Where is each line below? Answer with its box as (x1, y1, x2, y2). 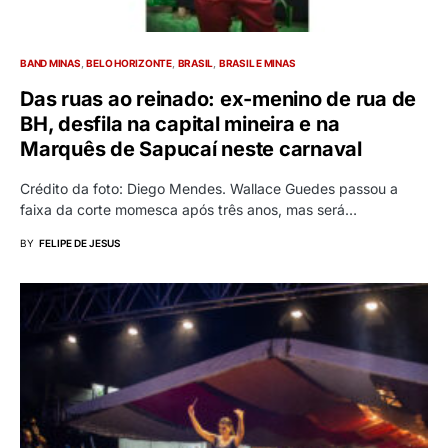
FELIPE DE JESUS (39, 237, 120, 250)
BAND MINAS (20, 57, 81, 70)
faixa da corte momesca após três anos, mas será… (20, 201, 357, 219)
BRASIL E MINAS (218, 57, 296, 70)
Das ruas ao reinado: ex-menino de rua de (20, 87, 416, 112)
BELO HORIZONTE (86, 57, 172, 70)
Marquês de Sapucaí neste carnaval (20, 137, 362, 162)
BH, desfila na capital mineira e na (20, 112, 340, 137)
